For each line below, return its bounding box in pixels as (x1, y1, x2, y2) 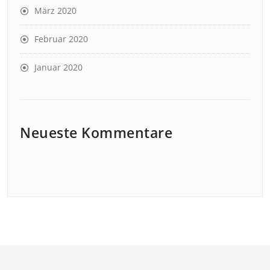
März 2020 (34, 4, 77, 16)
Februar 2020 (34, 33, 88, 45)
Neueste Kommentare (20, 122, 172, 142)
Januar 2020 (34, 61, 83, 73)
